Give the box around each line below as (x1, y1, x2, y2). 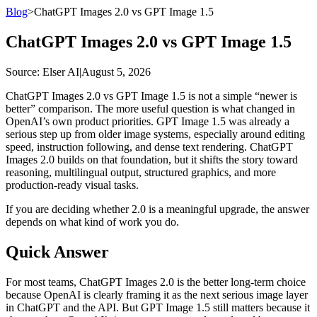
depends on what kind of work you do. (6, 215, 179, 228)
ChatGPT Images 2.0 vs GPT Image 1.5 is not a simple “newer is (6, 89, 297, 102)
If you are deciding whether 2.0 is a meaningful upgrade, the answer (6, 202, 309, 215)
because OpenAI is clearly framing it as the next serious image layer (6, 288, 308, 301)
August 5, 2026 (81, 65, 151, 78)
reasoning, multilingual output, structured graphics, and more (6, 166, 276, 178)
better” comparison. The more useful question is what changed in (6, 102, 295, 115)
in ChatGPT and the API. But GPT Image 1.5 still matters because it (6, 301, 310, 313)
